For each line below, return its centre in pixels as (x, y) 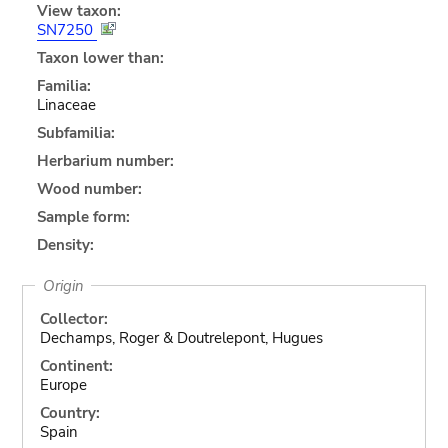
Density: (65, 244)
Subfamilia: (75, 132)
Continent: (76, 365)
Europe (63, 384)
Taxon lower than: (100, 57)
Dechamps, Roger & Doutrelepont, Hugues (181, 337)
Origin (63, 285)
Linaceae (66, 104)
